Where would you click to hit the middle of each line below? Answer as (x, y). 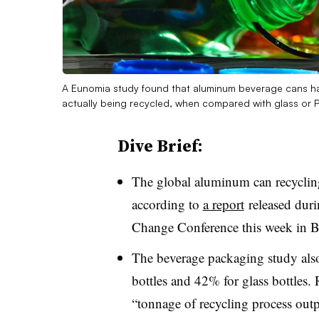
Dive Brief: (160, 145)
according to (167, 204)
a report (223, 204)
